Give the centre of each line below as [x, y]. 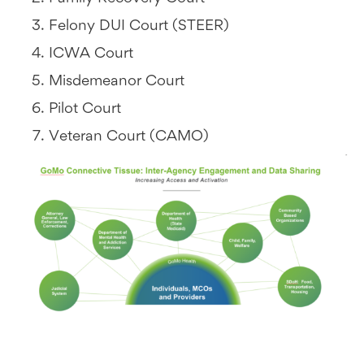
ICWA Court [91, 54]
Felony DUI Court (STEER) [139, 26]
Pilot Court [85, 109]
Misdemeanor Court [117, 82]
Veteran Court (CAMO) [129, 137]
